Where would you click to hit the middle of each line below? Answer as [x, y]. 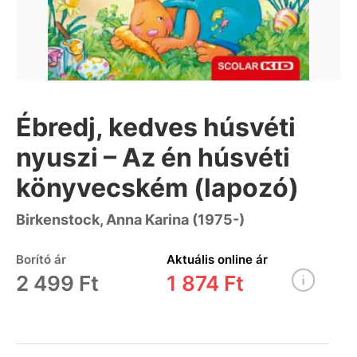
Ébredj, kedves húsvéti [156, 127]
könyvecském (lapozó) [157, 188]
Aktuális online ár [217, 259]
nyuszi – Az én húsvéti [153, 157]
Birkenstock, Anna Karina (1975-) [130, 220]
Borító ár [41, 259]
